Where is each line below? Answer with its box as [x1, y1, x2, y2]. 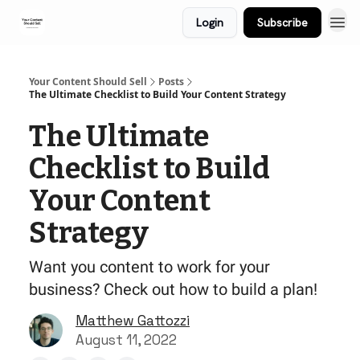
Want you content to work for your [29, 257, 270, 276]
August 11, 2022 [76, 331, 177, 349]
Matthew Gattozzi [76, 312, 190, 329]
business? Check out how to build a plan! [29, 280, 317, 299]
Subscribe [257, 15, 308, 30]
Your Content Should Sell [29, 75, 147, 88]
